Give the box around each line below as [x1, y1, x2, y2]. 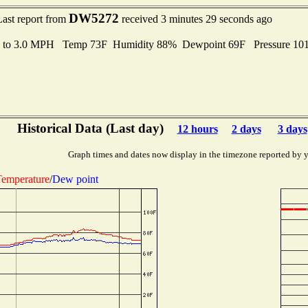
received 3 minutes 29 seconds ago [119, 13, 272, 25]
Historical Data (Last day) [16, 121, 164, 135]
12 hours [177, 123, 218, 135]
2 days [231, 123, 261, 135]
